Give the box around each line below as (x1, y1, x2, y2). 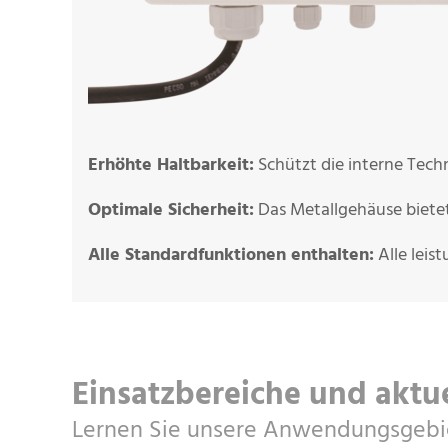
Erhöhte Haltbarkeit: (88, 151, 254, 181)
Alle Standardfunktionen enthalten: (88, 241, 374, 271)
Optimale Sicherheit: (88, 196, 254, 226)
